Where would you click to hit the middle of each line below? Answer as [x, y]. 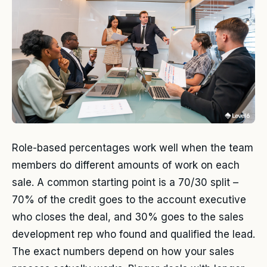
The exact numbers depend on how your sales [123, 252]
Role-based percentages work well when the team [133, 148]
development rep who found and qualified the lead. [133, 235]
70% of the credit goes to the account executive [129, 200]
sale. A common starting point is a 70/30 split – [125, 183]
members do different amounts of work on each [126, 165]
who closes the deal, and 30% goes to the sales [128, 217]
